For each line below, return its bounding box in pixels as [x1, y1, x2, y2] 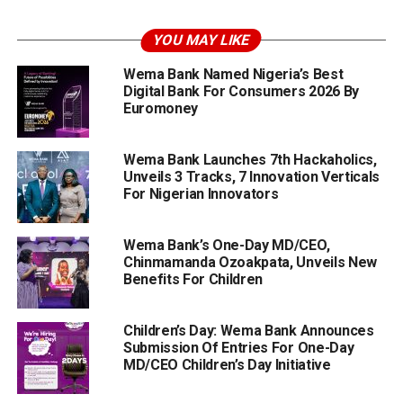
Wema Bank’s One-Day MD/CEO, [122, 237, 330, 255]
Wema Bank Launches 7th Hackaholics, [122, 151, 377, 169]
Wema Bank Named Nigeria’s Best [122, 66, 344, 84]
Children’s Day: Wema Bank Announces [122, 322, 374, 340]
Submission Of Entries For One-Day [122, 339, 354, 357]
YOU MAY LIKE [151, 31, 253, 49]
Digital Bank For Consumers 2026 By [122, 83, 359, 101]
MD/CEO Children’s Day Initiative [122, 356, 331, 374]
